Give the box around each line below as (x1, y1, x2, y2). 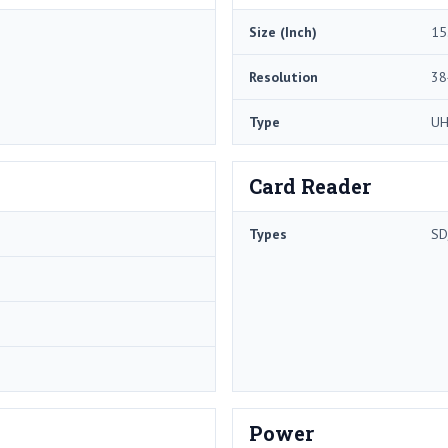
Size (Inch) (249, 23, 317, 42)
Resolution (249, 68, 318, 87)
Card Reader (249, 173, 371, 200)
